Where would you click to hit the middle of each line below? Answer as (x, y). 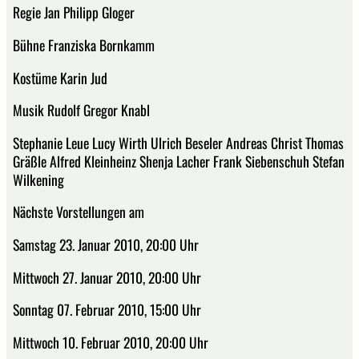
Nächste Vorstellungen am (79, 212)
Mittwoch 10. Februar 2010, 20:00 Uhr (111, 342)
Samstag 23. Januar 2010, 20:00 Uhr (106, 244)
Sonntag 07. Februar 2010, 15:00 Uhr (107, 310)
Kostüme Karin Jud (60, 77)
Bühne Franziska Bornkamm (84, 44)
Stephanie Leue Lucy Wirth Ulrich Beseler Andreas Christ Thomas (178, 142)
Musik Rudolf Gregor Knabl (81, 110)
